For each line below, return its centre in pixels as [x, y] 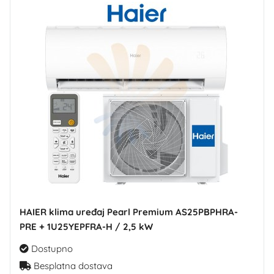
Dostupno [51, 248]
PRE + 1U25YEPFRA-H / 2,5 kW [86, 226]
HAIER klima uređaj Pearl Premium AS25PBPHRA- [129, 212]
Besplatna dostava [72, 265]
